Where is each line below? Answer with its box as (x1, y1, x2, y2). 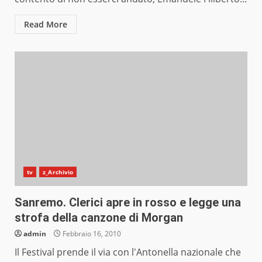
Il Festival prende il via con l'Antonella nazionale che (15, 246, 241, 259)
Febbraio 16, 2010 (61, 229, 121, 239)
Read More (24, 19, 67, 30)
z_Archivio (43, 168, 74, 177)
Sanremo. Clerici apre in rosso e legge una (15, 195, 241, 210)
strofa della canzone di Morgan (15, 211, 183, 225)
